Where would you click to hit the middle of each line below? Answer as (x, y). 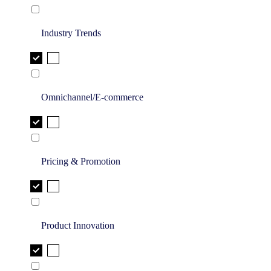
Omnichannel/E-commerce (92, 97)
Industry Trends (71, 33)
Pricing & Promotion (81, 162)
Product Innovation (78, 226)
